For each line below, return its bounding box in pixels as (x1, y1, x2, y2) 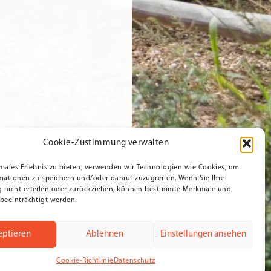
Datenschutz (113, 257, 155, 264)
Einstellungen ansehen (160, 229, 246, 239)
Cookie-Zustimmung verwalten (42, 139, 169, 148)
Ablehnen (86, 229, 124, 239)
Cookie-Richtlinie (56, 257, 114, 264)
